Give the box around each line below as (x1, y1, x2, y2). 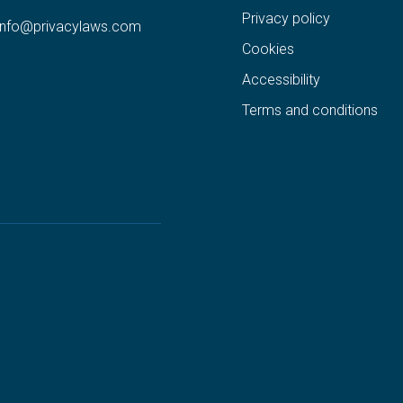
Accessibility (241, 70, 320, 88)
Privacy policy (241, 9, 330, 27)
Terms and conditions (241, 101, 378, 119)
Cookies (241, 40, 294, 58)
